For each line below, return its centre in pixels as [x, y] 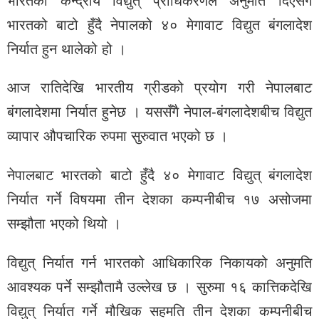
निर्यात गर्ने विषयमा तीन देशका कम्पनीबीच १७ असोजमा [159, 200]
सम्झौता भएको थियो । [64, 224]
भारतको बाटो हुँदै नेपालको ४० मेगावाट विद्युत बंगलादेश [159, 25]
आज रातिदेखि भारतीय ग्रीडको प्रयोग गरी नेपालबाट [159, 88]
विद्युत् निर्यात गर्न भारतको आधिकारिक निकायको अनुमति [159, 262]
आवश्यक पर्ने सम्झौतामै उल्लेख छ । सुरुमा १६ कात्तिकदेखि [159, 287]
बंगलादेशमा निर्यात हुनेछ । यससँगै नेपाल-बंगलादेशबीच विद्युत [159, 112]
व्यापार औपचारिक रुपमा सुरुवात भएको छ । [117, 136]
